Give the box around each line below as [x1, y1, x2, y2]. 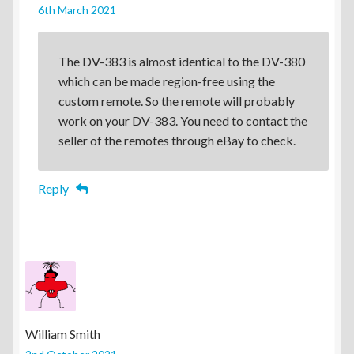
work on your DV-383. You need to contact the [58, 113, 307, 129]
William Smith [25, 326, 100, 341]
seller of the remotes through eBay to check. [58, 133, 296, 149]
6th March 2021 [38, 2, 116, 17]
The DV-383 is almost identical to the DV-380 [58, 54, 305, 70]
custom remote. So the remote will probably [58, 93, 295, 109]
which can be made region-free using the [58, 73, 275, 89]
